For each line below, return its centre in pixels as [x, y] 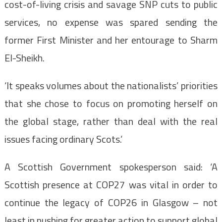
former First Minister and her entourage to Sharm [111, 40]
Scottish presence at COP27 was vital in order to [111, 185]
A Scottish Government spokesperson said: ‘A [111, 167]
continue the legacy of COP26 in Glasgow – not [111, 203]
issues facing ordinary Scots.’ [63, 139]
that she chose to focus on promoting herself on [111, 104]
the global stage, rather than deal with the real [111, 121]
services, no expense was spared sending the [111, 22]
